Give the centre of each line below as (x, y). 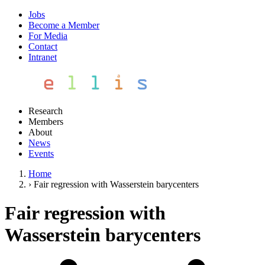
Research (46, 111)
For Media (48, 36)
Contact (43, 46)
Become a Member (64, 25)
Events (41, 153)
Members (46, 122)
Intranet (43, 57)
